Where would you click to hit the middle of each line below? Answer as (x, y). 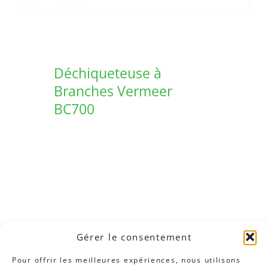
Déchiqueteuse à (108, 73)
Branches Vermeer (113, 91)
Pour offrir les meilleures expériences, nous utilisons (127, 260)
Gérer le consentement (134, 237)
